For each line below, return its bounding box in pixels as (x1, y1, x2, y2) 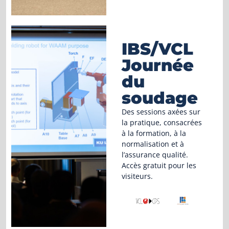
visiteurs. (121, 171, 153, 181)
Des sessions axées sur (121, 107, 200, 117)
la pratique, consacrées (121, 118, 202, 128)
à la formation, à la (121, 128, 186, 139)
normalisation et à (121, 139, 184, 149)
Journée (121, 55, 194, 76)
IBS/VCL (121, 39, 193, 59)
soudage (121, 88, 198, 108)
